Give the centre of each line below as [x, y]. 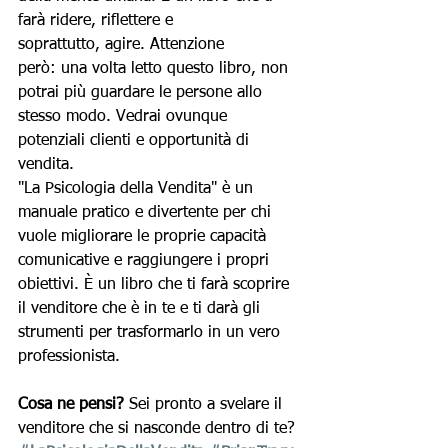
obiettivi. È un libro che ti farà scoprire [156, 285]
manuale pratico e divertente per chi [147, 213]
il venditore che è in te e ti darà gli [141, 309]
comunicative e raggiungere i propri [146, 261]
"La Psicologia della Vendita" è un [138, 189]
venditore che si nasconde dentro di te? [156, 429]
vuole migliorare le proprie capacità [144, 237]
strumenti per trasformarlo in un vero [151, 333]
